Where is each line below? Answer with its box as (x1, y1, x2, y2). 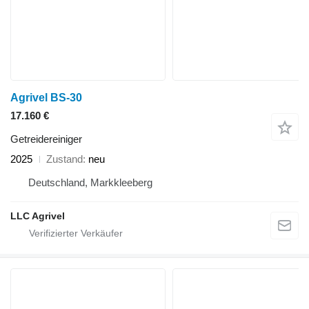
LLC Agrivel (10, 210, 65, 222)
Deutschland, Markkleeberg (28, 177, 152, 189)
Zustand (46, 153, 83, 166)
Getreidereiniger (10, 133, 82, 146)
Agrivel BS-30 (10, 92, 82, 104)
